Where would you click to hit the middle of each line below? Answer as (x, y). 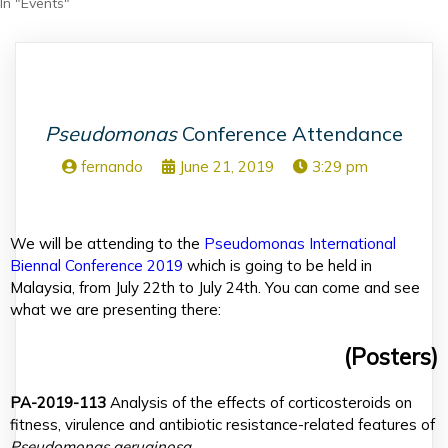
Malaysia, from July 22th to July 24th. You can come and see (215, 288)
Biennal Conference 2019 (96, 266)
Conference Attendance (290, 134)
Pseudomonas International (300, 244)
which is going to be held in (277, 266)
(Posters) (391, 357)
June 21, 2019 (226, 167)
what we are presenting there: (115, 310)
